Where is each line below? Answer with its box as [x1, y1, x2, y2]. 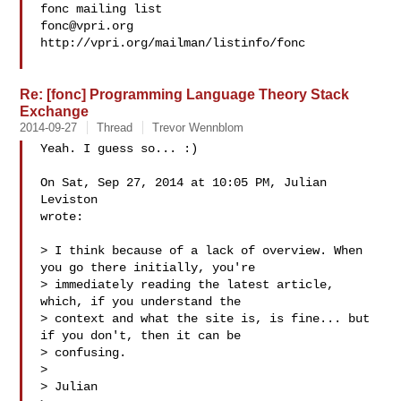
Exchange [20, 103, 90, 119]
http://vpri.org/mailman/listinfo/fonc [40, 36, 306, 50]
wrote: [40, 209, 84, 224]
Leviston [40, 192, 106, 207]
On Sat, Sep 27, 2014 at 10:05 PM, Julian [40, 175, 328, 190]
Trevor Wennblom [152, 121, 244, 134]
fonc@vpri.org [40, 19, 134, 33]
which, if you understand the [40, 294, 242, 309]
